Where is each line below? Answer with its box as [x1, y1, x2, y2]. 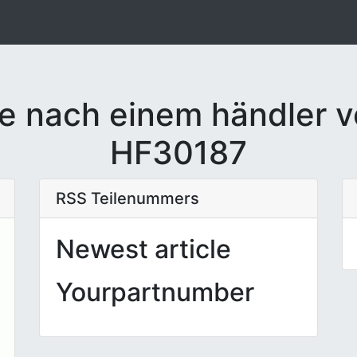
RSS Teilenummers [56, 189, 199, 208]
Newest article [56, 233, 231, 265]
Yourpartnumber [56, 277, 254, 308]
